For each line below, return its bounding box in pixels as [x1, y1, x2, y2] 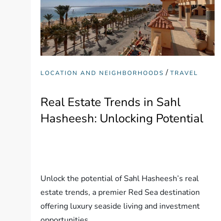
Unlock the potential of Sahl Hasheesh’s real [40, 173, 199, 184]
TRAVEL [170, 69, 199, 77]
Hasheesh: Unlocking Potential [40, 110, 204, 126]
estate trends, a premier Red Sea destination [40, 186, 200, 198]
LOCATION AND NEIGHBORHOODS [40, 69, 164, 77]
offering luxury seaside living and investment [40, 200, 200, 212]
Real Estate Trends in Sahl [40, 94, 181, 110]
